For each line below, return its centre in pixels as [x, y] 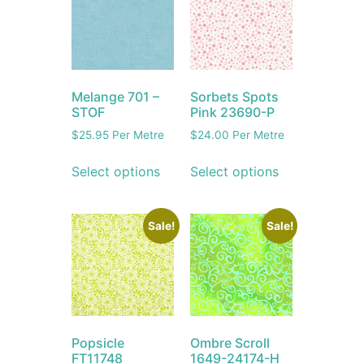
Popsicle [98, 342]
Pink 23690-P [232, 113]
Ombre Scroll [230, 342]
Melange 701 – [116, 97]
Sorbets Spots [234, 97]
